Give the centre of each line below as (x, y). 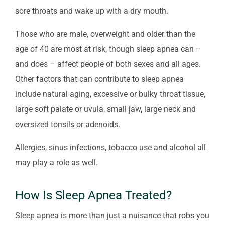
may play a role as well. (57, 162)
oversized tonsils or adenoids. (68, 124)
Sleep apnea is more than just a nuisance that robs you (112, 215)
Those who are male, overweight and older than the (105, 34)
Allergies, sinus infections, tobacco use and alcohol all (110, 147)
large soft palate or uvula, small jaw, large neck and (105, 109)
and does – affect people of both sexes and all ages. (108, 64)
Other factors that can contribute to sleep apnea (99, 79)
